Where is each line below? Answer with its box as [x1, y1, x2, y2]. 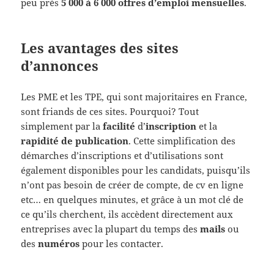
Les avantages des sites [21, 39, 179, 57]
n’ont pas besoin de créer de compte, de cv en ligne [21, 179, 244, 191]
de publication [61, 135, 129, 147]
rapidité [21, 135, 59, 147]
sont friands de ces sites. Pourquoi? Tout [21, 105, 199, 118]
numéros [38, 237, 80, 250]
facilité [103, 120, 136, 133]
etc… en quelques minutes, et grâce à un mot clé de [21, 193, 244, 206]
